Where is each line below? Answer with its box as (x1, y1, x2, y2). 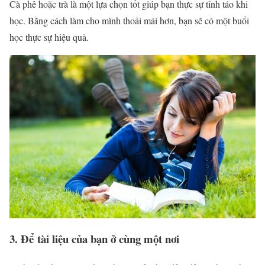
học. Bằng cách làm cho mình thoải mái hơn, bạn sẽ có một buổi (9, 14, 249, 27)
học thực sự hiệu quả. (9, 30, 89, 43)
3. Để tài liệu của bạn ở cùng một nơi (9, 230, 183, 247)
